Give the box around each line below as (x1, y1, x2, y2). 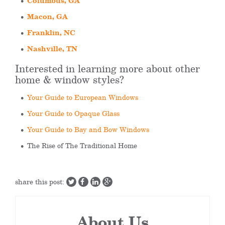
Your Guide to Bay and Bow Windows (27, 124, 152, 135)
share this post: (15, 176, 66, 187)
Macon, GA (27, 11, 68, 22)
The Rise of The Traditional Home (27, 140, 137, 151)
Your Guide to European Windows (27, 92, 138, 102)
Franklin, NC (27, 27, 75, 38)
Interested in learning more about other (15, 61, 200, 76)
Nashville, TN (27, 43, 77, 54)
